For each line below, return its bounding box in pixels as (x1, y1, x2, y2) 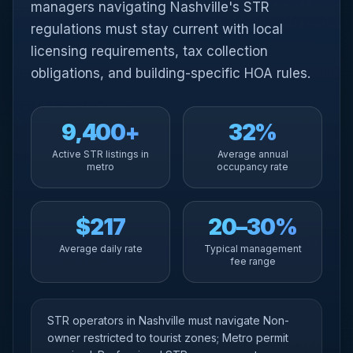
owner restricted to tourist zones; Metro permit (47, 331, 288, 344)
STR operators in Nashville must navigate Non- (47, 314, 289, 327)
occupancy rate (217, 161, 288, 173)
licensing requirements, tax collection (31, 43, 268, 59)
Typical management (203, 243, 302, 255)
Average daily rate (58, 243, 143, 255)
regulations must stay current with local (31, 21, 283, 37)
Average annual (217, 148, 288, 160)
